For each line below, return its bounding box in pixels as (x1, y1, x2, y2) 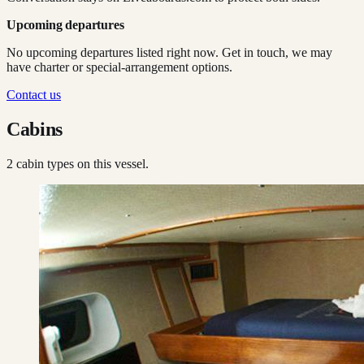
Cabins (6, 118, 63, 140)
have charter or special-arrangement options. (6, 59, 232, 74)
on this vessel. (74, 156, 149, 171)
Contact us (6, 87, 61, 102)
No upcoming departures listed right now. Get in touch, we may (6, 45, 332, 59)
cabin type (13, 156, 69, 171)
